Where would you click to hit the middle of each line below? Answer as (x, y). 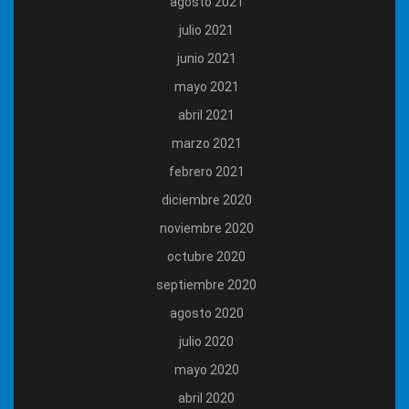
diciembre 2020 (206, 200)
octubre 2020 (206, 257)
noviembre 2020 (206, 229)
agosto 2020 (206, 314)
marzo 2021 (206, 144)
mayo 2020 (206, 370)
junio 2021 (206, 59)
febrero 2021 (206, 172)
